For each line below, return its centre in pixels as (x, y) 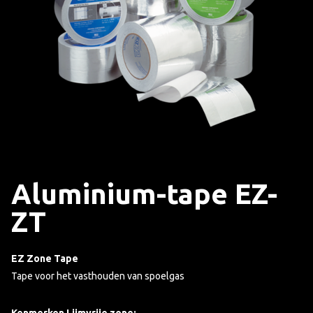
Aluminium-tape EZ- (144, 194)
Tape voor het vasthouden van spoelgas (98, 276)
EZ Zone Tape (45, 259)
